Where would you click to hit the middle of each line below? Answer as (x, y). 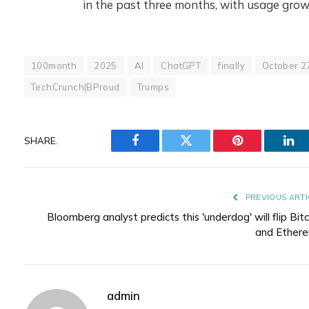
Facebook (158, 151)
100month (54, 66)
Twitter (203, 151)
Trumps (153, 87)
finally (231, 66)
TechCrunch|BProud (76, 87)
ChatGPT (181, 66)
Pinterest (258, 151)
